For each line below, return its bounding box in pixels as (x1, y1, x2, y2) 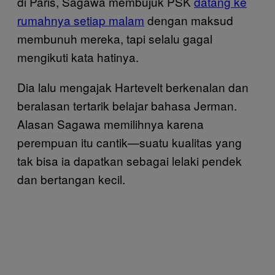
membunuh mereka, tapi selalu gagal (17, 29, 212, 47)
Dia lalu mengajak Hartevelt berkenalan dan (17, 78, 249, 95)
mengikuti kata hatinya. (17, 48, 139, 65)
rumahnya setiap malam (17, 11, 144, 28)
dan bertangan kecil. (17, 170, 125, 187)
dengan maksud (144, 11, 233, 28)
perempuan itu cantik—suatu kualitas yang (17, 133, 242, 150)
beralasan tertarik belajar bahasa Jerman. (17, 96, 237, 114)
